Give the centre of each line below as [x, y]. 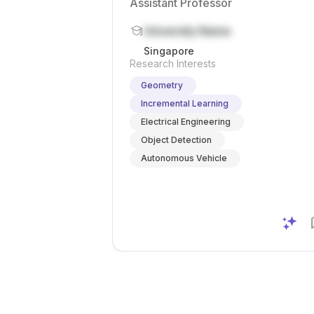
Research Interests [173, 63]
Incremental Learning [185, 103]
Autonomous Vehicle [184, 158]
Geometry [162, 85]
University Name [187, 31]
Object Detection [176, 140]
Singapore [169, 51]
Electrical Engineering [186, 122]
